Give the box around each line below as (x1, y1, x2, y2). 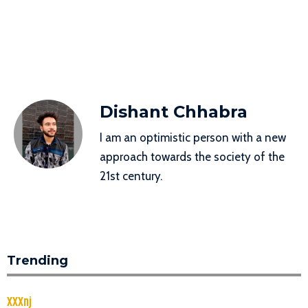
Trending (7, 252, 68, 268)
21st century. (100, 169, 162, 184)
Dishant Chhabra (100, 102, 247, 122)
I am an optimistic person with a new (100, 131, 286, 145)
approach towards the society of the (100, 150, 285, 164)
